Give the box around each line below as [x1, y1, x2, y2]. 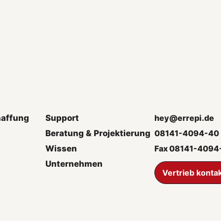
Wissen [45, 143, 77, 153]
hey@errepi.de [154, 112, 214, 123]
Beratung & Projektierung [45, 128, 150, 138]
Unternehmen [45, 158, 103, 169]
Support [45, 112, 79, 123]
